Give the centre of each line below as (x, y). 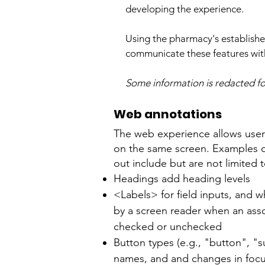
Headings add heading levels (182, 179)
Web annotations (168, 114)
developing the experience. (185, 9)
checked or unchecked (168, 227)
